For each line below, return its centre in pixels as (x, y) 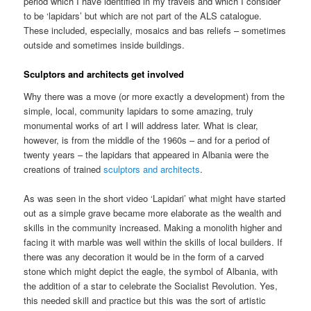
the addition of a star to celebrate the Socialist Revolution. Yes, (151, 285)
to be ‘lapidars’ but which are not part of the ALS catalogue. (143, 16)
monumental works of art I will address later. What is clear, (141, 125)
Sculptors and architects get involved (104, 74)
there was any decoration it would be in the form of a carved (144, 256)
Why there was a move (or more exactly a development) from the (154, 96)
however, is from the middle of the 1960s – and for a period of (147, 140)
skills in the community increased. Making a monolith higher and (153, 227)
